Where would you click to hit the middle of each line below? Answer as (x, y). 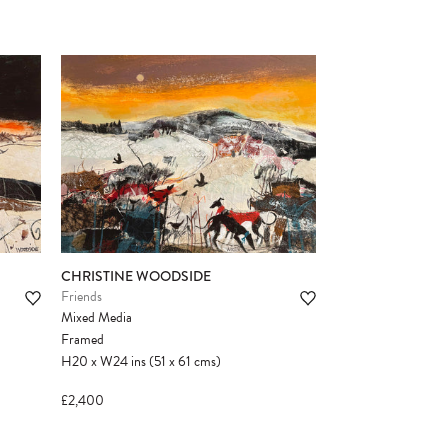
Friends (81, 297)
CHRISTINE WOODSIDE (136, 276)
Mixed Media (96, 318)
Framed (82, 340)
